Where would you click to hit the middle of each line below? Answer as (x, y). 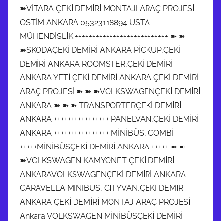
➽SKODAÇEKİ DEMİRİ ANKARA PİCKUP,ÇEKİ (100, 50)
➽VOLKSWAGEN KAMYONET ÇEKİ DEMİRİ (97, 160)
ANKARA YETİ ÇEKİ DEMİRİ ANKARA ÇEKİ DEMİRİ (109, 77)
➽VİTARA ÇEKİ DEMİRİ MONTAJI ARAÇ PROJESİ (107, 8)
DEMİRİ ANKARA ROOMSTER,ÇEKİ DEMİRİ (96, 64)
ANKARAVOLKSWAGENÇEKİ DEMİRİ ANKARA (103, 174)
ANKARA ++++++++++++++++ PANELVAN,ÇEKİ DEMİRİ (109, 119)
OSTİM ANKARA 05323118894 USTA (85, 22)
